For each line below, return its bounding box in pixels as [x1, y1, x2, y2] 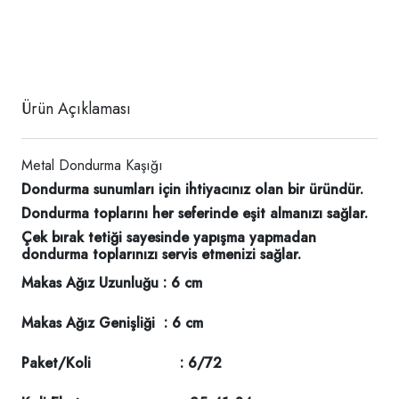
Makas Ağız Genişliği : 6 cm [21, 313, 203, 333]
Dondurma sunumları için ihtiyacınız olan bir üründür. [21, 179, 363, 199]
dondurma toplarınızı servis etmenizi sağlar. [21, 244, 301, 265]
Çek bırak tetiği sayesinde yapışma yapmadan [21, 227, 316, 248]
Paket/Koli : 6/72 [21, 353, 222, 373]
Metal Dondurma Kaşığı [21, 155, 163, 175]
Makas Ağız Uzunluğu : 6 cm [21, 273, 202, 293]
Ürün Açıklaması [21, 97, 131, 120]
